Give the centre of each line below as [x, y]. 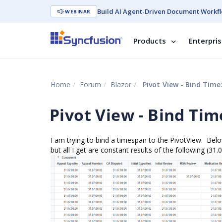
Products [150, 41]
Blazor [121, 84]
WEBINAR [78, 11]
